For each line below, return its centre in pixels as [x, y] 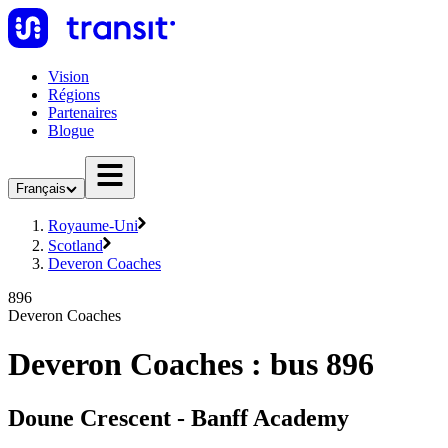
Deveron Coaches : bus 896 [191, 364]
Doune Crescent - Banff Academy [178, 417]
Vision [68, 76]
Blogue [71, 130]
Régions [74, 94]
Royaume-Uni [93, 225]
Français [41, 188]
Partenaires [82, 112]
